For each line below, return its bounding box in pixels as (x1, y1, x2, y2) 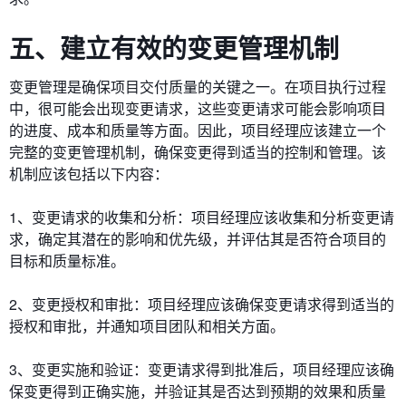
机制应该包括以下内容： (9, 163, 169, 185)
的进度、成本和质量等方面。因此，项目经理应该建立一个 (9, 120, 386, 141)
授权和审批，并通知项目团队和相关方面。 (9, 315, 285, 337)
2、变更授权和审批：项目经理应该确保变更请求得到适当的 (9, 294, 394, 315)
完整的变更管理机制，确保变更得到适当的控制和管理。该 (9, 141, 386, 163)
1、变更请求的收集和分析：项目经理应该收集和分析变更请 (9, 207, 394, 228)
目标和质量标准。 (9, 250, 125, 272)
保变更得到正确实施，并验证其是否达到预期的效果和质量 (9, 381, 386, 402)
